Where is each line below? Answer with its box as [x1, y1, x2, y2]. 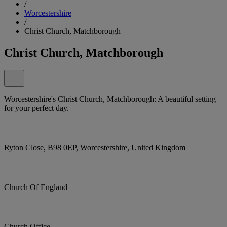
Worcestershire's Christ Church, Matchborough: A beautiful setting [4, 94, 216, 103]
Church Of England [4, 182, 67, 192]
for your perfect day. [4, 103, 69, 112]
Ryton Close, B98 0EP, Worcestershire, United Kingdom [4, 143, 185, 152]
